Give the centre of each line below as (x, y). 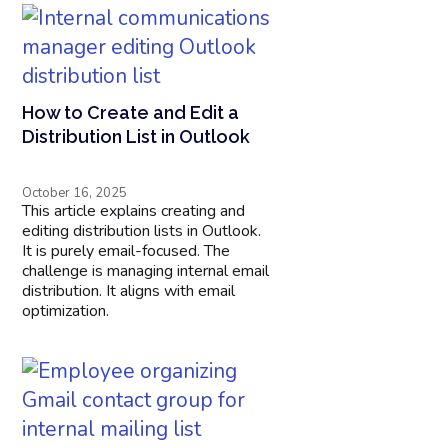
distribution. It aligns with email (129, 290)
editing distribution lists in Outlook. (142, 230)
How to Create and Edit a (131, 112)
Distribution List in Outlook (136, 136)
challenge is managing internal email (146, 270)
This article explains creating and (134, 210)
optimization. (66, 310)
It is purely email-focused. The (126, 250)
